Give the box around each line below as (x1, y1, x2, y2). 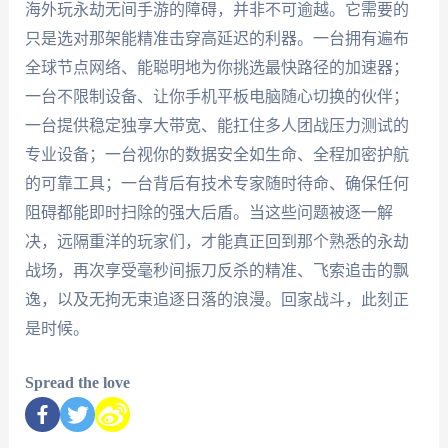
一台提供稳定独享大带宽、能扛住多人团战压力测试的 (24, 116, 409, 134)
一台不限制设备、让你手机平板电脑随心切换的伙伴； (24, 87, 409, 105)
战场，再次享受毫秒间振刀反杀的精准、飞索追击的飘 (24, 261, 409, 279)
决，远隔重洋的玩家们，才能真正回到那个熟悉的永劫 (24, 232, 409, 250)
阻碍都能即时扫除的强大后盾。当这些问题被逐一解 (24, 203, 393, 221)
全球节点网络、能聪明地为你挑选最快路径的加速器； (24, 58, 409, 76)
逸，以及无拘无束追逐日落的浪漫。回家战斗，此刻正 (24, 290, 409, 308)
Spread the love (24, 374, 130, 392)
